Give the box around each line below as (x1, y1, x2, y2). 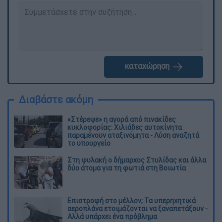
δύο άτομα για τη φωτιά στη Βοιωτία (67, 163, 186, 172)
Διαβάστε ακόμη (19, 93, 93, 106)
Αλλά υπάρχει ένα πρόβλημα (67, 212, 157, 221)
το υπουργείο (67, 138, 111, 148)
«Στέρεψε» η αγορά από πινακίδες (67, 114, 176, 124)
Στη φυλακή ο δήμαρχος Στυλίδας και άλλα (67, 155, 206, 165)
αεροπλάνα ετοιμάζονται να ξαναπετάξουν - (67, 204, 208, 213)
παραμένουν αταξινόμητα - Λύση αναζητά (67, 130, 199, 140)
